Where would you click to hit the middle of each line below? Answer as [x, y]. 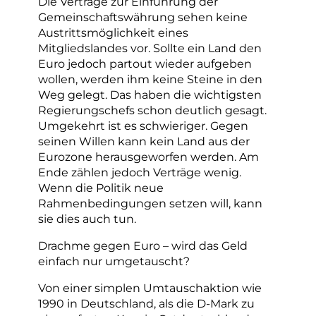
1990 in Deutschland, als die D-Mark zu [146, 304]
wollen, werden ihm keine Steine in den [150, 79]
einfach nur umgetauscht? [114, 261]
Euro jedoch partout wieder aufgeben [145, 63]
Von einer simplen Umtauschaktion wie [150, 288]
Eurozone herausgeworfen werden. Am [148, 156]
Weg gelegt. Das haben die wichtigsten [150, 94]
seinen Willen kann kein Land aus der [144, 141]
